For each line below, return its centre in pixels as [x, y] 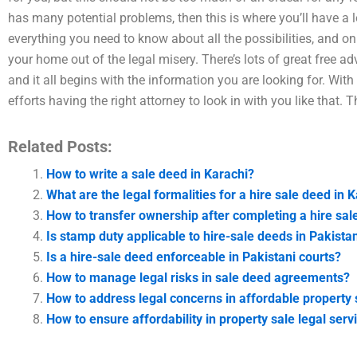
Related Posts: [60, 147]
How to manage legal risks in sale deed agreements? [198, 278]
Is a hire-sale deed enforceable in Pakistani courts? [194, 257]
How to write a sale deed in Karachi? [150, 174]
